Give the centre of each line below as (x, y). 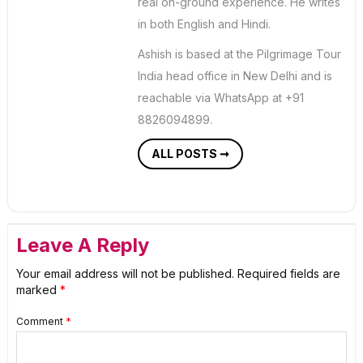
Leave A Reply (83, 246)
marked (38, 290)
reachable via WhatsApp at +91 (221, 98)
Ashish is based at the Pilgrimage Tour (239, 54)
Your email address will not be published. (125, 274)
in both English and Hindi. (204, 24)
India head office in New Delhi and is (235, 76)
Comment (41, 322)
